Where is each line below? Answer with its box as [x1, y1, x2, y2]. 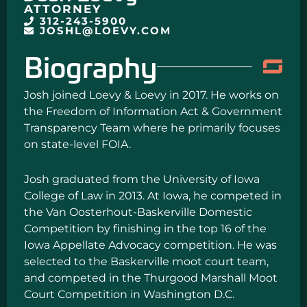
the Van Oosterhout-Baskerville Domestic [24, 206, 252, 219]
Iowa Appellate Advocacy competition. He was [24, 238, 277, 252]
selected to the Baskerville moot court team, [24, 255, 269, 269]
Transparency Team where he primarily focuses [24, 121, 280, 135]
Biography [24, 47, 157, 86]
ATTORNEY [24, 2, 101, 16]
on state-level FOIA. [24, 138, 131, 151]
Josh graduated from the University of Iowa [24, 173, 260, 186]
